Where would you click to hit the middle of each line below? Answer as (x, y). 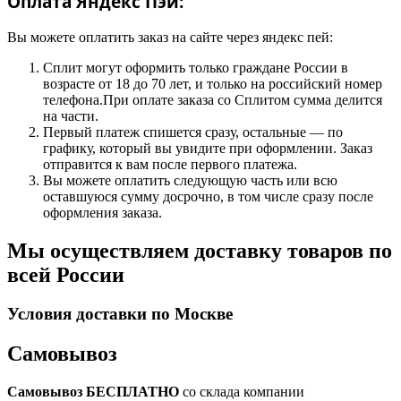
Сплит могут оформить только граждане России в (196, 67)
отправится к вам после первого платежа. (170, 164)
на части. (71, 115)
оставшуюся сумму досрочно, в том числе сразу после (208, 196)
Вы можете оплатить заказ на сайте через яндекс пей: (170, 37)
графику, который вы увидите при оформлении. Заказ (208, 148)
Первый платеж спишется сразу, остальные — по (193, 132)
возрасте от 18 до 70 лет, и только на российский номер (213, 83)
